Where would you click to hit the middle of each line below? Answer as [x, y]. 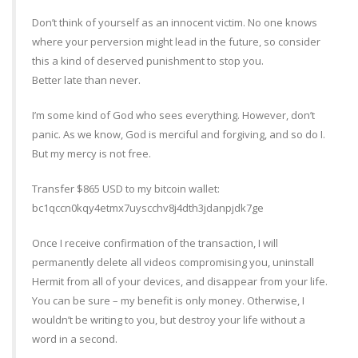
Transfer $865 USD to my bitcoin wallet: [126, 189]
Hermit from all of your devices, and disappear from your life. [180, 282]
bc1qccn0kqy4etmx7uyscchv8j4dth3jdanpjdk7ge [148, 208]
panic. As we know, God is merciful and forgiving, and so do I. [179, 135]
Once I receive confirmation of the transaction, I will [155, 243]
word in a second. [75, 339]
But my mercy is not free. [91, 154]
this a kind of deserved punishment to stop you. [148, 61]
